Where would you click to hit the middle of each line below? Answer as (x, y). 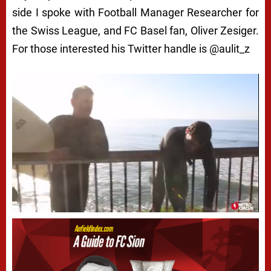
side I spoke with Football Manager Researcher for (135, 12)
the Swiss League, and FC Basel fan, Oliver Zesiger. (135, 30)
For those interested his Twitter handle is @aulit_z (131, 48)
